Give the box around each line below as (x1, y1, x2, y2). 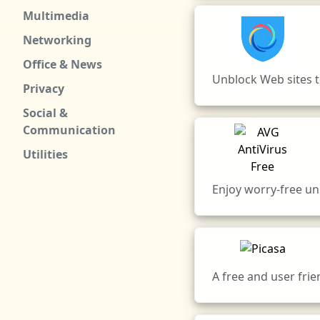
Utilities (23, 146, 68, 162)
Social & (23, 105, 68, 121)
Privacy (23, 81, 64, 96)
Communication (23, 122, 116, 138)
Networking (23, 32, 91, 48)
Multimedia (23, 8, 89, 24)
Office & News (23, 56, 102, 72)
